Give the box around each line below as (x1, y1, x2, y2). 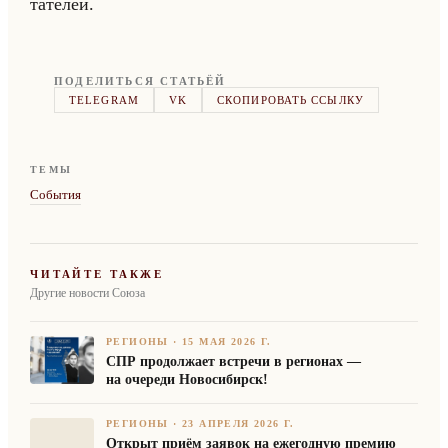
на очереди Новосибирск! (106, 372, 268, 387)
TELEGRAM (69, 94, 139, 106)
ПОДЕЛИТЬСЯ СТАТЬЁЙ (54, 75, 227, 87)
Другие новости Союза (30, 286, 145, 300)
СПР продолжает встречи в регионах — (106, 354, 361, 369)
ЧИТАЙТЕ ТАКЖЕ (30, 268, 165, 280)
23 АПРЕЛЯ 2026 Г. (182, 418, 295, 429)
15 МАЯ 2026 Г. (182, 336, 272, 347)
